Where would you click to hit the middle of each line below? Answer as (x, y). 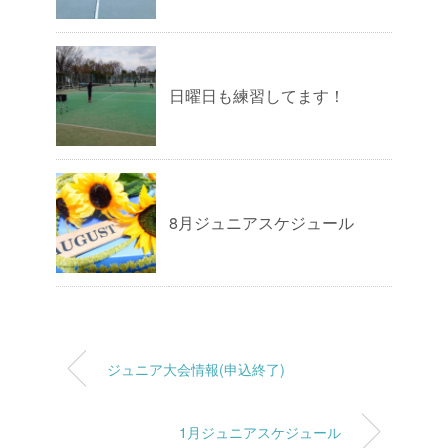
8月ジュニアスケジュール (261, 222)
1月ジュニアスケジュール (260, 431)
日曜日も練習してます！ (257, 95)
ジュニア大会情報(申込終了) (196, 368)
